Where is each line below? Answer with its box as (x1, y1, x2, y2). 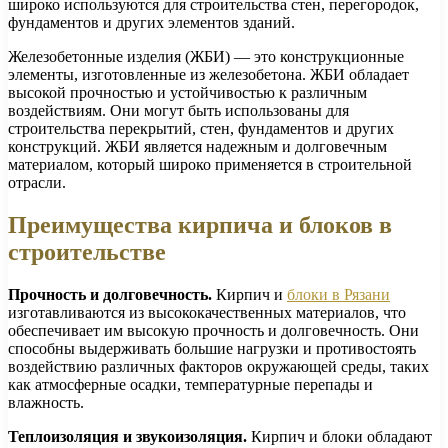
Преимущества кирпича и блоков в (8, 212, 392, 239)
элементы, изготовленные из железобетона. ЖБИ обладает (8, 66, 409, 84)
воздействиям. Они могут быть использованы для (8, 102, 349, 120)
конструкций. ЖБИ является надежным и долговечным (8, 138, 387, 156)
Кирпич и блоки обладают (247, 428, 432, 446)
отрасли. (8, 174, 66, 192)
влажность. (8, 394, 84, 412)
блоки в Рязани (287, 286, 390, 304)
